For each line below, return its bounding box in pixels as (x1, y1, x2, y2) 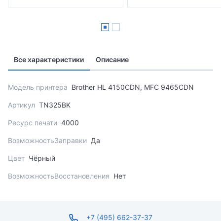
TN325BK (39, 101, 71, 110)
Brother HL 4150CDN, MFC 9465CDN (72, 83, 194, 92)
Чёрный (29, 154, 55, 163)
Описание (96, 55, 129, 64)
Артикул (8, 101, 35, 110)
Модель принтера (8, 83, 68, 92)
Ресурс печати (8, 118, 57, 127)
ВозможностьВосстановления (8, 172, 110, 181)
